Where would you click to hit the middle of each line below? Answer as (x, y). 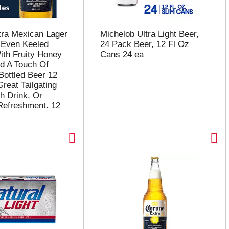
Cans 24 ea (122, 54)
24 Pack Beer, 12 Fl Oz (144, 44)
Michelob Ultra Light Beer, (149, 34)
